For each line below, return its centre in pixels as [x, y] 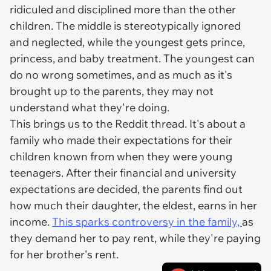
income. [31, 222]
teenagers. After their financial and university [123, 173]
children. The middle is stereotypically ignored [125, 26]
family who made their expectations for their [121, 140]
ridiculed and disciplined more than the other [123, 9]
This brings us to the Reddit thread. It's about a [128, 124]
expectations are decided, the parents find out [126, 189]
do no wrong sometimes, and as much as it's [121, 75]
